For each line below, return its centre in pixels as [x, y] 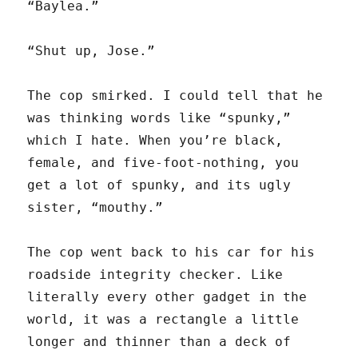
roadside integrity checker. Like [155, 275]
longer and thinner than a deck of [159, 342]
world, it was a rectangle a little [163, 320]
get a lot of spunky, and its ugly [159, 185]
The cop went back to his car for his [171, 253]
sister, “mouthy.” [95, 208]
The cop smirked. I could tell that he [175, 96]
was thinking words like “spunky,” [159, 118]
